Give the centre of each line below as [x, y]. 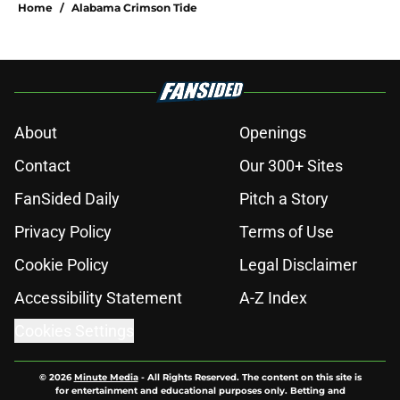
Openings [273, 133]
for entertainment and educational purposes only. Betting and [200, 391]
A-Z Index [273, 298]
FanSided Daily [67, 199]
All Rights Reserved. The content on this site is [254, 378]
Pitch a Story [284, 199]
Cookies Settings [74, 331]
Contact [42, 166]
